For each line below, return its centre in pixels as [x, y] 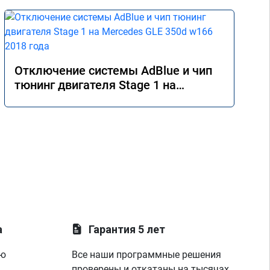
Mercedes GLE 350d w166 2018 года [113, 99]
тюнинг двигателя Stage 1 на [95, 85]
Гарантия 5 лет [127, 229]
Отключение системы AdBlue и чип [113, 71]
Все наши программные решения [147, 255]
